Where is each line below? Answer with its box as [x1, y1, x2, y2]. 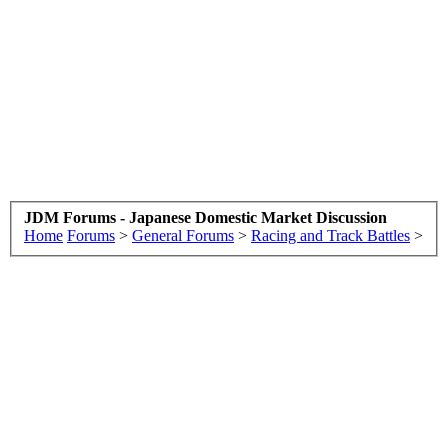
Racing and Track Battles [251, 226, 410, 244]
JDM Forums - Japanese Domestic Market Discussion [24, 208, 387, 226]
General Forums [132, 226, 234, 244]
